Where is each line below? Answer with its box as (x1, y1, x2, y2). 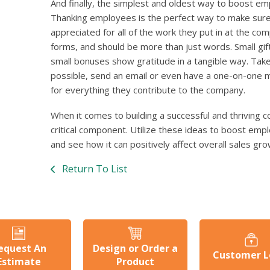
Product (116, 255, 154, 269)
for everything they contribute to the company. (51, 84, 245, 96)
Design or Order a (92, 242, 178, 256)
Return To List (60, 162, 127, 176)
